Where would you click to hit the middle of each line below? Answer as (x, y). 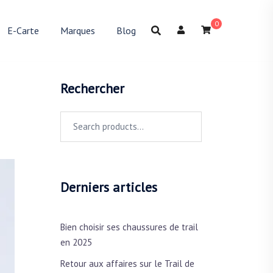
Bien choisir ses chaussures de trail (129, 227)
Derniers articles (108, 187)
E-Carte (23, 30)
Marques (78, 30)
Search (73, 118)
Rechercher (92, 88)
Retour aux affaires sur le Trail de (127, 263)
